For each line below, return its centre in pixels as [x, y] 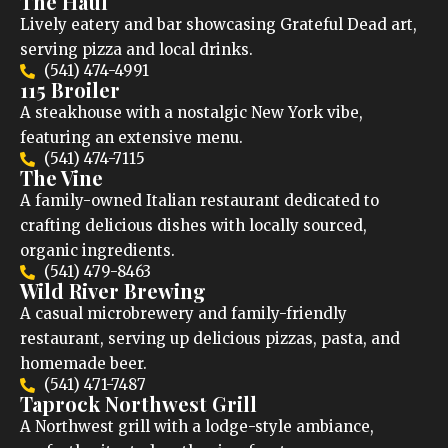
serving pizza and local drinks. [136, 50]
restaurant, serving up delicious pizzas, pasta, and [210, 339]
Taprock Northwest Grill [138, 404]
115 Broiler [70, 90]
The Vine [61, 178]
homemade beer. [83, 364]
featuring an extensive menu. [131, 138]
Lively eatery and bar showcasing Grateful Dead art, [218, 25]
